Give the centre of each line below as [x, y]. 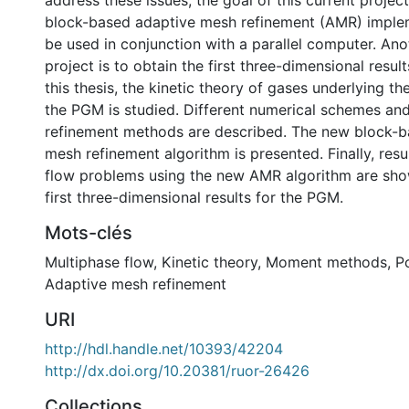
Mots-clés [89, 233]
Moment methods [326, 262]
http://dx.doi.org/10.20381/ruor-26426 [177, 371]
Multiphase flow [99, 262]
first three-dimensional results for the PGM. [194, 197]
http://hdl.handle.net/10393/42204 [164, 349]
